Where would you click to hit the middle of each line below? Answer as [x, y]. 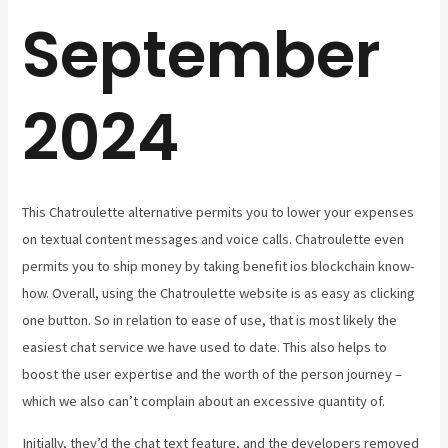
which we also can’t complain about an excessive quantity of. [204, 401]
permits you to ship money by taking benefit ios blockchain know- [219, 266]
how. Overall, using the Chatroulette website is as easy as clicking [219, 293]
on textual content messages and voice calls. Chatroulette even [213, 239]
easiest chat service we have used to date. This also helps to [205, 347]
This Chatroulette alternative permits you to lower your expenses [218, 212]
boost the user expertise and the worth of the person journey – [212, 374]
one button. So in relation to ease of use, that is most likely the [210, 320]
